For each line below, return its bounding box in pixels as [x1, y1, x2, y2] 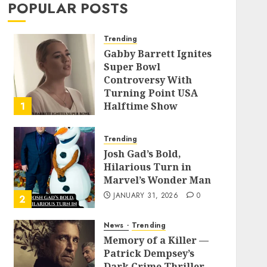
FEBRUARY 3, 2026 [113, 129, 179, 140]
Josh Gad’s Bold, [103, 147, 181, 160]
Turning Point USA [103, 86, 198, 100]
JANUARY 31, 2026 [113, 190, 179, 201]
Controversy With [103, 73, 192, 86]
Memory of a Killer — [103, 233, 209, 247]
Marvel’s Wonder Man [103, 173, 211, 187]
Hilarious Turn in [103, 160, 191, 173]
